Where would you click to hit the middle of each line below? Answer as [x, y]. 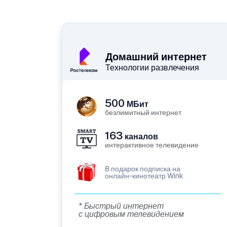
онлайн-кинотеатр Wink [144, 176]
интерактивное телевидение [152, 145]
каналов [140, 137]
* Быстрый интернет [121, 206]
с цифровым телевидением [131, 214]
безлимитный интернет [143, 113]
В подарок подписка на [143, 169]
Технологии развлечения [152, 68]
